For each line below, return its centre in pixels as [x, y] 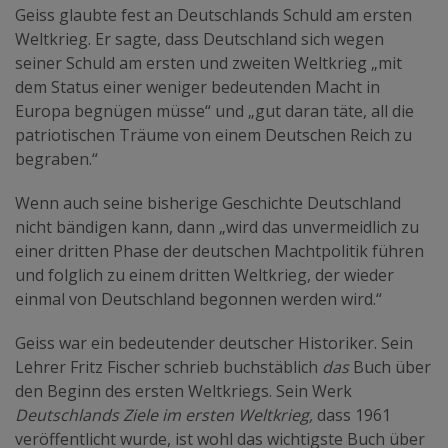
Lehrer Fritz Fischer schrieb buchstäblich [168, 366]
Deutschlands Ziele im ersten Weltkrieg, [164, 414]
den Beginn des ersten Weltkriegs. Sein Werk [183, 390]
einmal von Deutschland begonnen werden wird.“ [198, 298]
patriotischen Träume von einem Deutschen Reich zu [213, 134]
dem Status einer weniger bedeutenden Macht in [197, 86]
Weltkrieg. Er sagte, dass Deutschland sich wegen [199, 38]
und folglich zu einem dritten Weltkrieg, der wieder [204, 274]
